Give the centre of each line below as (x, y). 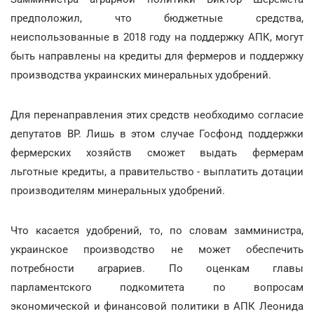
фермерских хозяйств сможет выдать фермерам (157, 152)
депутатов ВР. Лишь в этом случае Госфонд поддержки (157, 134)
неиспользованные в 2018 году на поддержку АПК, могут (157, 37)
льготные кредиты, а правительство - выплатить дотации (157, 171)
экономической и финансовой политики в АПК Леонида (157, 306)
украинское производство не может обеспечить (157, 249)
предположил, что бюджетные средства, (157, 18)
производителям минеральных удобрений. (118, 190)
